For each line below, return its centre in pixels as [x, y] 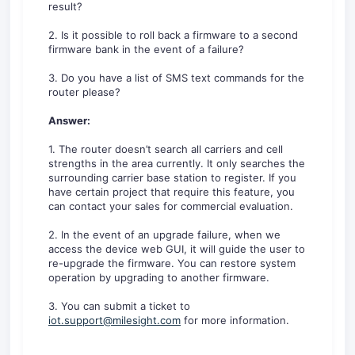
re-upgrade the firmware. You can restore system [172, 263]
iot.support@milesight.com [115, 320]
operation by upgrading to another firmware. [159, 277]
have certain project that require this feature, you [172, 192]
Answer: [69, 120]
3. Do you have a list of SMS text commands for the [176, 78]
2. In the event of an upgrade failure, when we [164, 235]
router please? [84, 92]
